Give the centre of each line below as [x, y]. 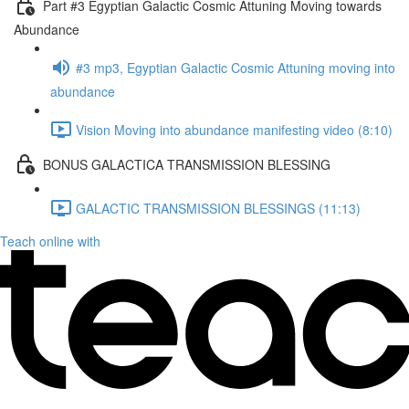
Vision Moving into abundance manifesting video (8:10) [234, 129]
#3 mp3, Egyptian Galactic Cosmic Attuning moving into [236, 67]
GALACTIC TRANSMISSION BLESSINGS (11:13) [218, 208]
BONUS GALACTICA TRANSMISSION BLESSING [187, 164]
